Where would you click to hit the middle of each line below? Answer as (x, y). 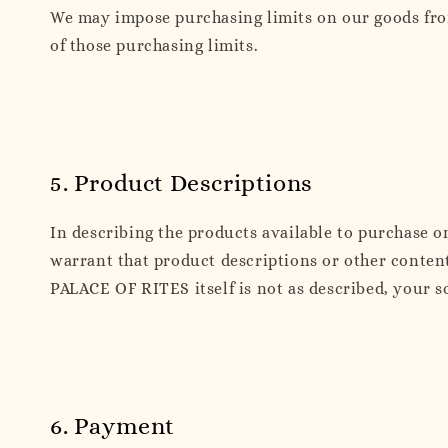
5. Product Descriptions (181, 183)
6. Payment (112, 426)
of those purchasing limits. (154, 46)
